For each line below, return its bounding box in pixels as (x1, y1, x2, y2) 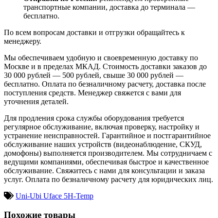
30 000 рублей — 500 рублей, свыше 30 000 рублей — (4, 71, 183, 79)
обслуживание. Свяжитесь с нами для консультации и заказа (4, 166, 205, 175)
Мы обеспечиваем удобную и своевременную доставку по (4, 53, 198, 62)
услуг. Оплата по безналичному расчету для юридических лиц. (4, 175, 213, 183)
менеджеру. (4, 36, 41, 45)
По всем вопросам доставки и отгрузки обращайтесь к (4, 28, 185, 36)
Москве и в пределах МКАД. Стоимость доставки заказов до (4, 62, 207, 71)
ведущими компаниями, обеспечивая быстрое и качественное (4, 157, 209, 166)
